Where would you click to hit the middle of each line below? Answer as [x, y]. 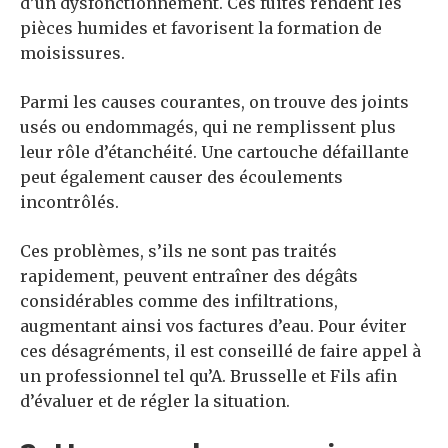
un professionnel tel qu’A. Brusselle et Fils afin [208, 376]
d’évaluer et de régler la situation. [155, 401]
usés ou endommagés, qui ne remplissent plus [208, 127]
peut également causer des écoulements [181, 177]
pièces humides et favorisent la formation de [201, 28]
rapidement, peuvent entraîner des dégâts [189, 276]
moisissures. [72, 53]
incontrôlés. [69, 202]
